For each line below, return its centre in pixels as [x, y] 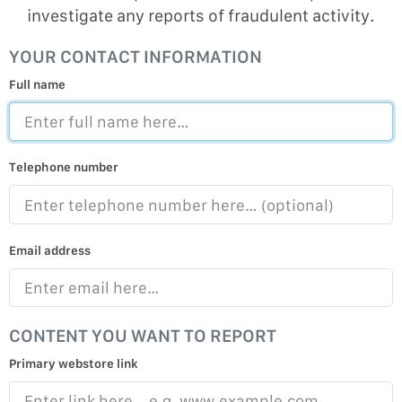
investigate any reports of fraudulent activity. [201, 15]
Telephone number [64, 167]
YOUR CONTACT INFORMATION [135, 56]
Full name [37, 84]
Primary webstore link [74, 364]
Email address [50, 250]
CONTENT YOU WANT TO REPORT [143, 336]
